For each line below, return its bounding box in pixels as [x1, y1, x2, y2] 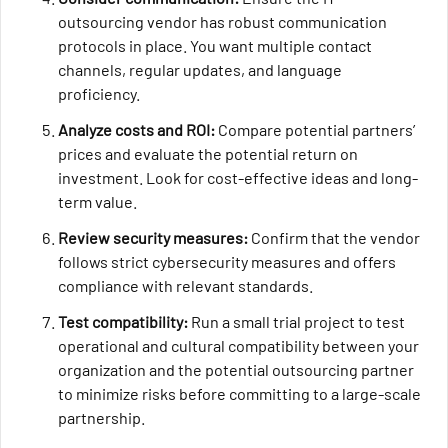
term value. [57, 192, 137, 212]
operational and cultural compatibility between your [57, 336, 419, 356]
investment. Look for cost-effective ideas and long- [57, 168, 418, 188]
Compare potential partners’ [217, 120, 415, 140]
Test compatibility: [57, 312, 188, 332]
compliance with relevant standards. [57, 276, 313, 296]
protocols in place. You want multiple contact [57, 36, 372, 56]
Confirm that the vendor [247, 228, 420, 248]
